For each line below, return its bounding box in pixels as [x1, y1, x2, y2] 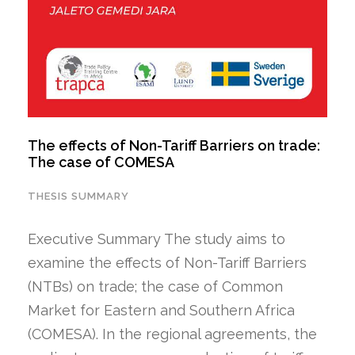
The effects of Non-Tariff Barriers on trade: [28, 136, 320, 154]
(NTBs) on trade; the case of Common [28, 277, 283, 295]
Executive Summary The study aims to [28, 230, 285, 247]
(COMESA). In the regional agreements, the [28, 325, 317, 342]
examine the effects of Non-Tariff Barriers [28, 254, 307, 271]
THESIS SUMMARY [28, 189, 129, 202]
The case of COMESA [28, 153, 174, 170]
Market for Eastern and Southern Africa [28, 301, 295, 319]
